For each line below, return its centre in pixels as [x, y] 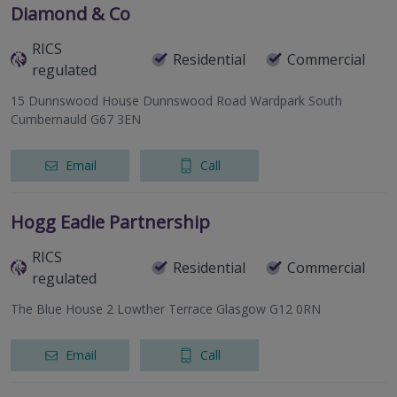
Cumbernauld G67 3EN [76, 120]
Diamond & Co [70, 14]
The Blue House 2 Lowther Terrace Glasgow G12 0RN [166, 309]
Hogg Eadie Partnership [110, 222]
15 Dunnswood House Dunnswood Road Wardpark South [176, 101]
